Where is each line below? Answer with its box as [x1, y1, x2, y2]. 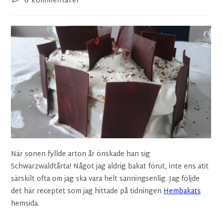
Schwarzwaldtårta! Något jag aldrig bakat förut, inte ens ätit [11, 160, 209, 173]
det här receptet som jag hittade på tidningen [11, 185, 164, 198]
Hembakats [164, 185, 201, 198]
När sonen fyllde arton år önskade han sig [11, 148, 151, 161]
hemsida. [11, 197, 40, 210]
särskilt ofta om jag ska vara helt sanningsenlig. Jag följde [11, 172, 200, 185]
